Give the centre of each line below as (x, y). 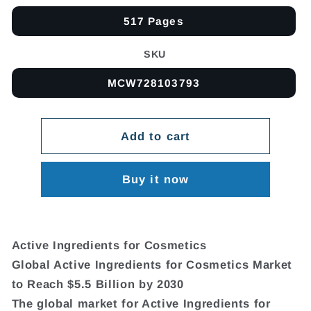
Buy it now (155, 179)
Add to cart (155, 136)
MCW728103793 (153, 83)
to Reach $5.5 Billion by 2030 (98, 284)
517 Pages (153, 22)
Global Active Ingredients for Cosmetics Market (152, 265)
